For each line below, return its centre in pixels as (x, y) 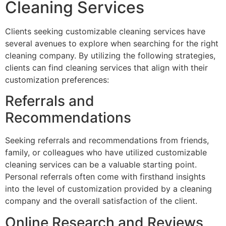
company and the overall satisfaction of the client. (101, 201)
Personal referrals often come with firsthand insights (105, 177)
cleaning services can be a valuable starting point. (101, 165)
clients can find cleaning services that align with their (106, 67)
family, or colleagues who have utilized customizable (106, 153)
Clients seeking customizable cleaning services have (105, 31)
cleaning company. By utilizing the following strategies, (110, 55)
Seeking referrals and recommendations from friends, (107, 140)
